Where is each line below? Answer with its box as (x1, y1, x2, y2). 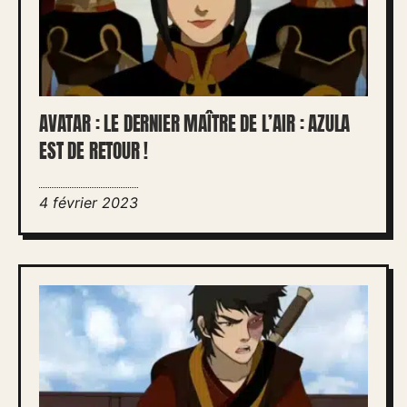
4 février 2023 (39, 194, 138, 212)
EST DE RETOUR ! (39, 137, 149, 165)
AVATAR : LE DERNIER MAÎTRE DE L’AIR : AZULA (39, 110, 351, 138)
